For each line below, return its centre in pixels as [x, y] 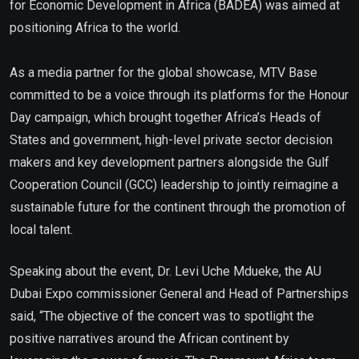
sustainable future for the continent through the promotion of [178, 207]
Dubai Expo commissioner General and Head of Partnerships [179, 293]
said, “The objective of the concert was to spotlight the [162, 316]
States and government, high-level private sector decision [171, 139]
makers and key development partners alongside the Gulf [169, 162]
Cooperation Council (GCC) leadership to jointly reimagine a [174, 184]
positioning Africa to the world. [97, 27]
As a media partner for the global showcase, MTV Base [163, 72]
